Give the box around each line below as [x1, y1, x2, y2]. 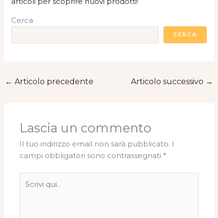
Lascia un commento [19, 120, 152, 136]
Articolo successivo [130, 76, 205, 86]
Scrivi [19, 173, 38, 182]
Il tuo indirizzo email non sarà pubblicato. [19, 139, 170, 149]
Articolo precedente [13, 76, 94, 86]
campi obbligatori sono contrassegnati [19, 151, 163, 161]
